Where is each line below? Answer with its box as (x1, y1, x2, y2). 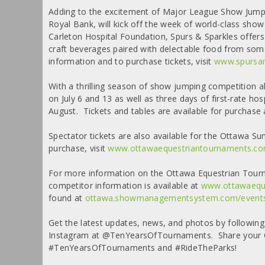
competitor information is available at (49, 179, 201, 191)
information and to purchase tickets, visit (49, 55, 215, 67)
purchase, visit (49, 142, 108, 154)
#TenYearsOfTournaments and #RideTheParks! (49, 241, 237, 253)
